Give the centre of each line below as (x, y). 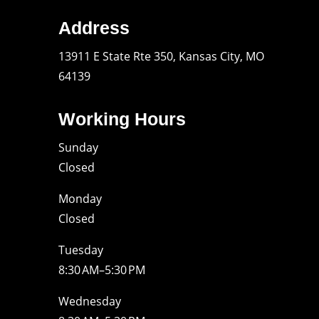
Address (94, 27)
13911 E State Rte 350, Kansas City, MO (161, 56)
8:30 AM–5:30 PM (102, 270)
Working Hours (122, 119)
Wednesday (90, 301)
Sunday (78, 147)
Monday (80, 198)
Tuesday (81, 250)
